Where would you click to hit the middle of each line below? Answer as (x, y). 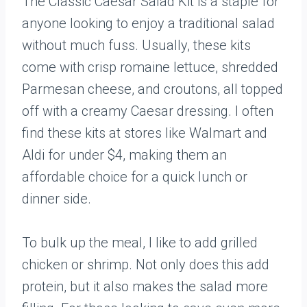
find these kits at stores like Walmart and (145, 133)
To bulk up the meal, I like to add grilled (140, 243)
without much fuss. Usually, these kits (136, 45)
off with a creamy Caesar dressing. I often (148, 111)
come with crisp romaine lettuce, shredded (150, 67)
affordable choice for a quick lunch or (135, 177)
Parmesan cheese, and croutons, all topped (152, 89)
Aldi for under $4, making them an (124, 155)
